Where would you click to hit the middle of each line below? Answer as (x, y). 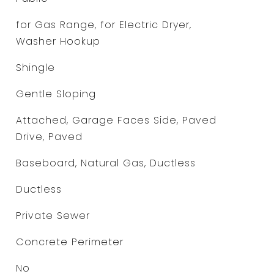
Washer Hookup (58, 41)
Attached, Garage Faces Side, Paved (116, 120)
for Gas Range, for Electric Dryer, (103, 25)
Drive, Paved (49, 137)
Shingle (35, 68)
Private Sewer (53, 216)
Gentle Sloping (56, 94)
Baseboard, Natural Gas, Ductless (106, 163)
